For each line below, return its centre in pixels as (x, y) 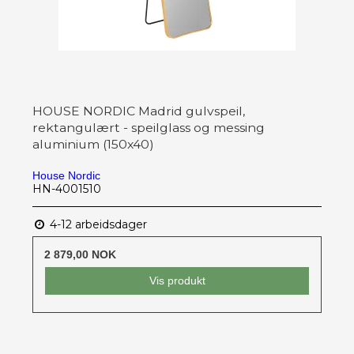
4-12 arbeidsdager (97, 225)
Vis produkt (177, 281)
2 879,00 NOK (80, 255)
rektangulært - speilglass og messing (149, 128)
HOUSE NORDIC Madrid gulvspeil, (139, 111)
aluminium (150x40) (93, 145)
